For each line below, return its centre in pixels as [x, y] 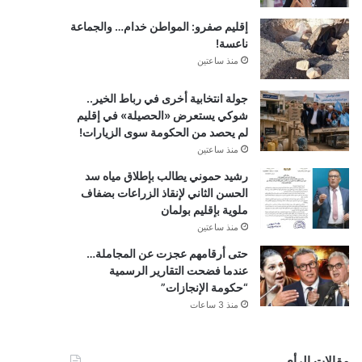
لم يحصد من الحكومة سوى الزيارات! [163, 132]
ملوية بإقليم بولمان [204, 209]
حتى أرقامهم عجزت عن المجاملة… [167, 253]
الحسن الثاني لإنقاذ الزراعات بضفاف [164, 192]
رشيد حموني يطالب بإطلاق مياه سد [166, 175]
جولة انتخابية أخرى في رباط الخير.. [167, 98]
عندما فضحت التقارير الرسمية [178, 270]
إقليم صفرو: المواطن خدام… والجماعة [159, 26]
